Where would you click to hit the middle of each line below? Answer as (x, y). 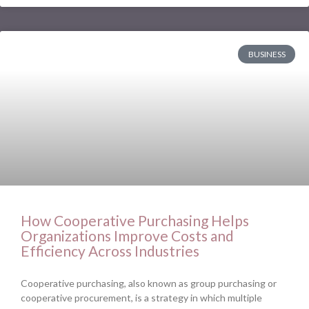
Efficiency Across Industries (110, 251)
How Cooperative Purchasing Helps (135, 221)
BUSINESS (267, 54)
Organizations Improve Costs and (127, 236)
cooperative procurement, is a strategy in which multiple (141, 298)
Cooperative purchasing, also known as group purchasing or (149, 283)
